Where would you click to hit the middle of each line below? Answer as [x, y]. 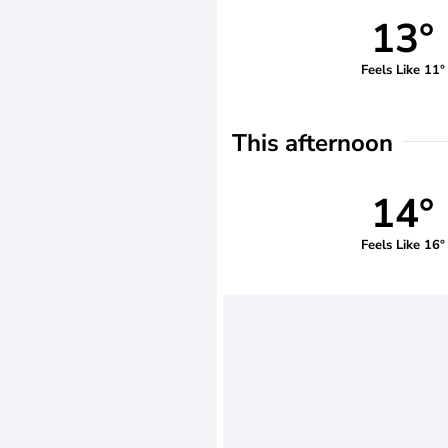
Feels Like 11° [402, 69]
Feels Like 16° [402, 244]
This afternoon [312, 143]
